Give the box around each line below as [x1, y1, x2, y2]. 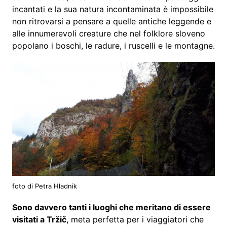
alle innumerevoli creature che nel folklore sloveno [12, 28, 205, 39]
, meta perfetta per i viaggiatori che [66, 214, 204, 225]
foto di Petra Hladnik [12, 182, 77, 191]
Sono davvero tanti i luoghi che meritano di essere [12, 202, 211, 213]
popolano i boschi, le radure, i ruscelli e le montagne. [12, 41, 215, 51]
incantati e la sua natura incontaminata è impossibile [12, 4, 213, 15]
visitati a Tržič [12, 214, 66, 225]
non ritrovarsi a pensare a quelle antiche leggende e [12, 16, 211, 27]
